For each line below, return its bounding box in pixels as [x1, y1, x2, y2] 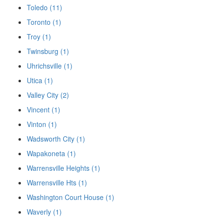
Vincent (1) [27, 105, 60, 115]
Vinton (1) [27, 119, 57, 129]
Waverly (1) [27, 207, 62, 217]
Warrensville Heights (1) [27, 163, 100, 173]
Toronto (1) [27, 17, 61, 27]
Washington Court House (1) [27, 192, 114, 202]
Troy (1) [27, 32, 51, 42]
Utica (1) [27, 75, 53, 86]
